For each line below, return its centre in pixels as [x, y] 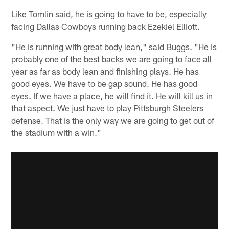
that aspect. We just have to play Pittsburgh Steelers [108, 108]
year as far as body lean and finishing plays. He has [105, 71]
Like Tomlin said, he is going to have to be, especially [109, 14]
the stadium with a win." [56, 133]
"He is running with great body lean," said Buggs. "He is [114, 47]
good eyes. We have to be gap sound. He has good [105, 84]
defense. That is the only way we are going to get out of [113, 120]
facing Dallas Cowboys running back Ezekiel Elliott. [106, 26]
